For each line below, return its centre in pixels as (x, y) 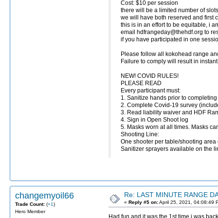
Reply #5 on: (143, 202)
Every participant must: (151, 91)
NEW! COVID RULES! (150, 76)
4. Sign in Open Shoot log (155, 120)
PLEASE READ (141, 83)
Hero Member (30, 211)
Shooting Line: (141, 135)
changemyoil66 (45, 195)
